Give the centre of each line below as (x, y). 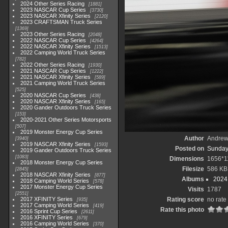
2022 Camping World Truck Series (63, 52)
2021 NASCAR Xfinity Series (56, 77)
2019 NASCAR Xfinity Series (56, 144)
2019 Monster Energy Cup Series (62, 132)
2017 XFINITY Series (47, 199)
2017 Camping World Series (55, 205)
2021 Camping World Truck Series (63, 83)
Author (194, 138)
